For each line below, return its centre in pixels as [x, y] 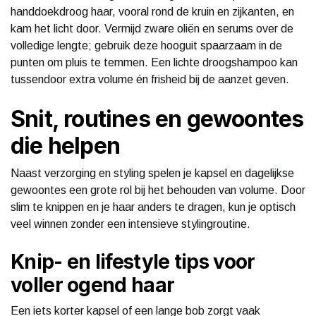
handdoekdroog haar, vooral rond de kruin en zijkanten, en [152, 11]
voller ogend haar [93, 285]
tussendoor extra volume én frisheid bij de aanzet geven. [150, 79]
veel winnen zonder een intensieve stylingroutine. [130, 224]
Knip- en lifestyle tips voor [133, 261]
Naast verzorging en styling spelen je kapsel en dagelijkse [152, 173]
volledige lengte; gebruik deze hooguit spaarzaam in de [146, 45]
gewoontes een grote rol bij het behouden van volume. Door [158, 190]
